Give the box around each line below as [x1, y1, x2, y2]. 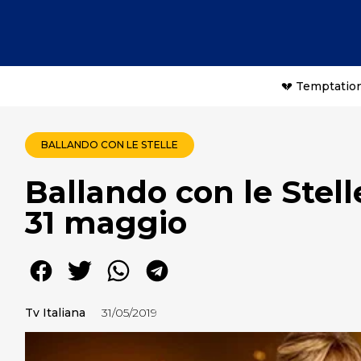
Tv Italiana [25, 305, 85, 320]
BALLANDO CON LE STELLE [41, 139, 178, 151]
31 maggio [25, 204, 187, 242]
